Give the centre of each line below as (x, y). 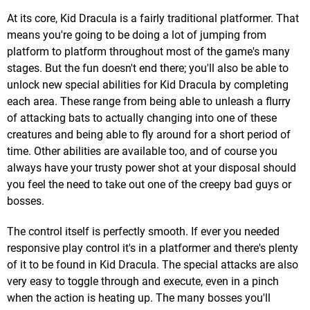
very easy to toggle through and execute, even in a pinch (143, 282)
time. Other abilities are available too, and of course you (142, 152)
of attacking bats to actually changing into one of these (142, 118)
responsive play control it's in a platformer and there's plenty (153, 248)
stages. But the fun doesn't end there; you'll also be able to (148, 69)
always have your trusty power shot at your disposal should (152, 168)
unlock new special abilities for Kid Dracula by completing (148, 85)
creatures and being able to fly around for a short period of (149, 135)
